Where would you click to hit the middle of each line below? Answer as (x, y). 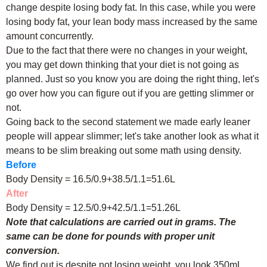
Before (21, 165)
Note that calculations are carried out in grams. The (121, 222)
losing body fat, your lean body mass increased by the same (132, 22)
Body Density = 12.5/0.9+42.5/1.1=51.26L (93, 208)
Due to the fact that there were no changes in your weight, (127, 50)
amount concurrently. (50, 36)
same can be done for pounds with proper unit (110, 236)
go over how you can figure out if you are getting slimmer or (130, 93)
